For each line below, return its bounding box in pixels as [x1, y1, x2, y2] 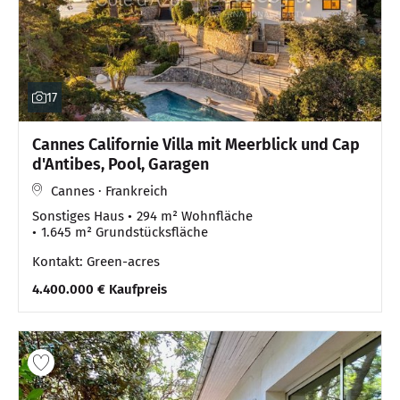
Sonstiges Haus [32, 207, 124, 224]
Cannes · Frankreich [51, 182, 168, 199]
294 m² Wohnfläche [137, 207, 253, 224]
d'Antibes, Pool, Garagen [32, 154, 209, 174]
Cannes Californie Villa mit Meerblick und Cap [32, 134, 360, 154]
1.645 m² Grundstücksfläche [41, 223, 208, 240]
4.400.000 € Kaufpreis [32, 280, 167, 297]
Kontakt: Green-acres [32, 253, 160, 270]
